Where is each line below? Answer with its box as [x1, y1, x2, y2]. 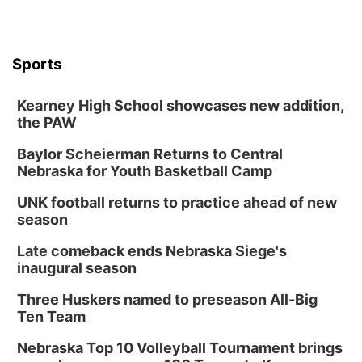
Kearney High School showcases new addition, [17, 97, 343, 115]
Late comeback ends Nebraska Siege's [17, 242, 287, 260]
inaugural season [17, 259, 137, 277]
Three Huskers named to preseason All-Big [17, 291, 318, 309]
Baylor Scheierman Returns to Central [17, 145, 283, 163]
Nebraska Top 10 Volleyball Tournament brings [17, 339, 343, 357]
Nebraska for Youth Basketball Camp [17, 162, 272, 180]
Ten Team [17, 308, 86, 326]
